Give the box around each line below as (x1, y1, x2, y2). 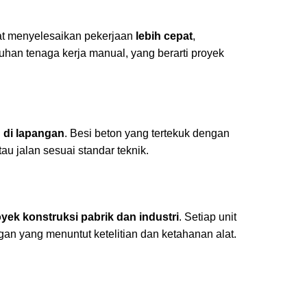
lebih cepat (136, 30, 193, 42)
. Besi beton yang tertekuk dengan (64, 127, 230, 139)
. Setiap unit (179, 211, 236, 223)
